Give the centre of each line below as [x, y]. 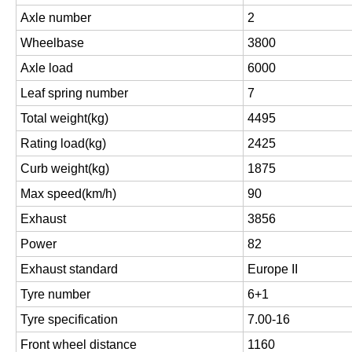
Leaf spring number [74, 93]
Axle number [56, 17]
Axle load [47, 68]
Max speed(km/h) [68, 193]
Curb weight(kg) [65, 168]
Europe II [273, 269]
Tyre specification [69, 319]
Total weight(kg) [64, 118]
